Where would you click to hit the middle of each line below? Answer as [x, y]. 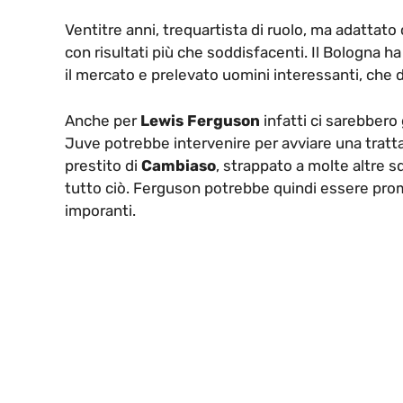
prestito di [103, 165]
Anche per [103, 120]
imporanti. [100, 210]
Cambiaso [179, 165]
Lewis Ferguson [200, 120]
